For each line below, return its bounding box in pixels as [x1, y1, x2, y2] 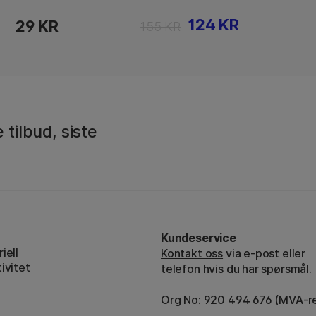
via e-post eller [223, 245, 306, 260]
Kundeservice [161, 230, 236, 245]
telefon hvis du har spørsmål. [161, 261, 312, 276]
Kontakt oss [161, 245, 224, 260]
